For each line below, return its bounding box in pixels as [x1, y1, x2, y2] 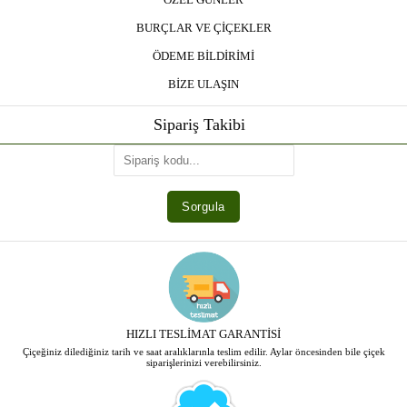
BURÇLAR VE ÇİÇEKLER [135, 21, 272, 35]
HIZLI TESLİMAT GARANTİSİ [126, 327, 281, 342]
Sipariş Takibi [153, 115, 245, 134]
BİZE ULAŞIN [168, 77, 239, 92]
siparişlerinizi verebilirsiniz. [145, 357, 262, 369]
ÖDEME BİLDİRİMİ [153, 49, 254, 64]
